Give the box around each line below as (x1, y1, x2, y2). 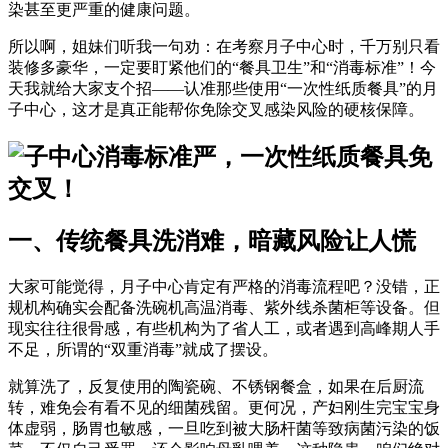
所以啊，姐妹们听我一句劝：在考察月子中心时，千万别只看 (8, 38, 440, 56)
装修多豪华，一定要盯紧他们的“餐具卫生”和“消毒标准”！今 (8, 59, 436, 77)
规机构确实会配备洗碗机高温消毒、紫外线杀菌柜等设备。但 (8, 298, 440, 316)
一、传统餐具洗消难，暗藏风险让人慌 (8, 227, 416, 254)
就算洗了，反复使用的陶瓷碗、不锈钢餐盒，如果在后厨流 (8, 377, 424, 395)
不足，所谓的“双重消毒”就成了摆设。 (8, 340, 278, 358)
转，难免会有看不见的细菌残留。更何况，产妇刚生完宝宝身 (8, 398, 440, 416)
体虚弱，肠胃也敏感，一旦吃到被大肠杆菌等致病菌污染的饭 (8, 419, 440, 437)
